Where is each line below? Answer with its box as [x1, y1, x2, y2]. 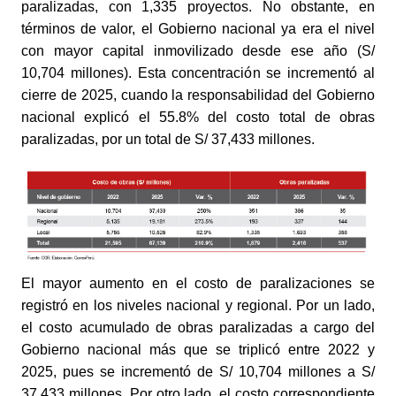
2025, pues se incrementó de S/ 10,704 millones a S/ [21, 363, 375, 379]
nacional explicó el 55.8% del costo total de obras [21, 110, 375, 126]
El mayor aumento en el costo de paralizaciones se [21, 275, 375, 291]
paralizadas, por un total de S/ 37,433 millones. [21, 132, 315, 148]
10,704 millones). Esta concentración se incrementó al [21, 65, 375, 81]
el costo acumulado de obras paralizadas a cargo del [21, 319, 375, 335]
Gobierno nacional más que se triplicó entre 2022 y [21, 341, 375, 357]
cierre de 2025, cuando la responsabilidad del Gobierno [21, 88, 375, 103]
